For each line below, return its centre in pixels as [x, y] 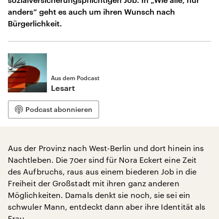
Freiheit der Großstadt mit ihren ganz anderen [94, 183]
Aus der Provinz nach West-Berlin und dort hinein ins [106, 148]
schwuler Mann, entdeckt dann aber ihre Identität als [107, 207]
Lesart [63, 88]
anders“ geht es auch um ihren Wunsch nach [91, 11]
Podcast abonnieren [59, 109]
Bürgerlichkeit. [35, 23]
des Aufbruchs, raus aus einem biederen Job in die [102, 171]
